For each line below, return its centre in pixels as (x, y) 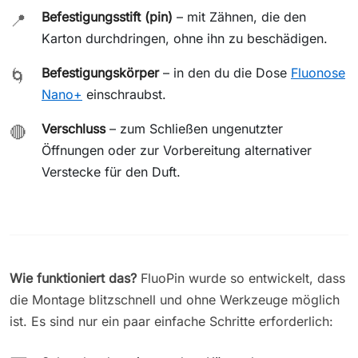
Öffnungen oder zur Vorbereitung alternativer (177, 150)
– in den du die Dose (225, 72)
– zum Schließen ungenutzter (194, 128)
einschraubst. (124, 94)
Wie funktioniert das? (73, 278)
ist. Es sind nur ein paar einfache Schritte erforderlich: (171, 321)
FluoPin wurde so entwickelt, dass (241, 278)
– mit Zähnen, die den (239, 16)
